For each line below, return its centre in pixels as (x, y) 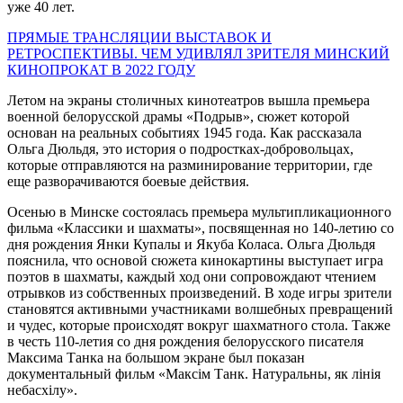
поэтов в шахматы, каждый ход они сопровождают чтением (192, 276)
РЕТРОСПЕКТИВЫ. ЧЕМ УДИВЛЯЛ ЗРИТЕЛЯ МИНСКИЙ (198, 53)
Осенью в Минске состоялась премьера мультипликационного (199, 211)
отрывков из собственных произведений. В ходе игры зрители (200, 292)
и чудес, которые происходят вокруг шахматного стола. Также (199, 325)
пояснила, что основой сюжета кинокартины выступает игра (195, 260)
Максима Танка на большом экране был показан (156, 357)
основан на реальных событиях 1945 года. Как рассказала (184, 132)
